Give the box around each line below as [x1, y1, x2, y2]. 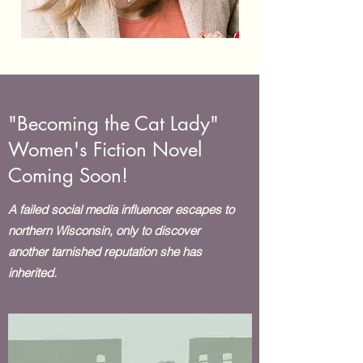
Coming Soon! [8, 163, 128, 188]
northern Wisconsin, [8, 223, 116, 238]
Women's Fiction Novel [8, 137, 202, 162]
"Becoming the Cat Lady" [8, 111, 219, 136]
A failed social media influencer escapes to [8, 202, 234, 217]
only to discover [116, 223, 200, 238]
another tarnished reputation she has [8, 244, 202, 259]
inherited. [8, 265, 57, 280]
